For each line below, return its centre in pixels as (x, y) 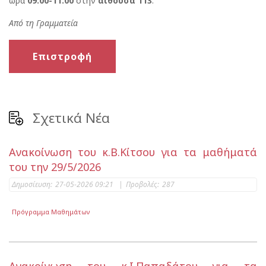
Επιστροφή (62, 56)
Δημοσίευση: (32, 184)
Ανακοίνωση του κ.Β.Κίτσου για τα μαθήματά (133, 152)
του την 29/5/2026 (55, 167)
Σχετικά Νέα (71, 118)
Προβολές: (142, 184)
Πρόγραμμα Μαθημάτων (51, 212)
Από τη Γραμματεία (43, 23)
